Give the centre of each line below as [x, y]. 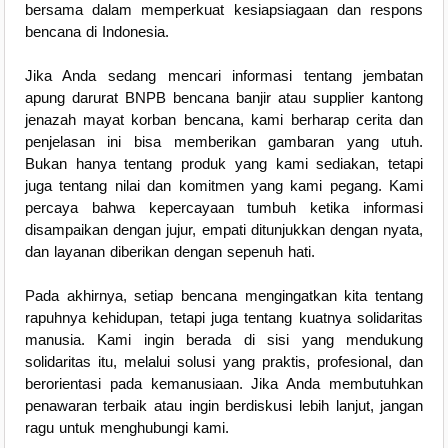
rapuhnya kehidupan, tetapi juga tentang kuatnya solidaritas [224, 318]
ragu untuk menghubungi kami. [126, 428]
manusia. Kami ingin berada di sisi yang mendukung [224, 340]
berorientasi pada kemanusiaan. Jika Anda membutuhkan [224, 384]
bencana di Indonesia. [96, 32]
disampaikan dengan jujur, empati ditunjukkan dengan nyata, [224, 230]
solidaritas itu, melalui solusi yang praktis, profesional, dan [224, 362]
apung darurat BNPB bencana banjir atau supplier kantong [224, 98]
